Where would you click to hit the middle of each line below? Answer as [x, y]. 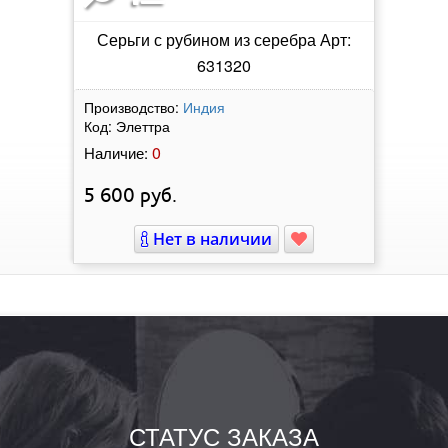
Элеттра [143, 125]
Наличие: [116, 152]
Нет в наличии [210, 238]
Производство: [131, 106]
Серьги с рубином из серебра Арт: [224, 39]
